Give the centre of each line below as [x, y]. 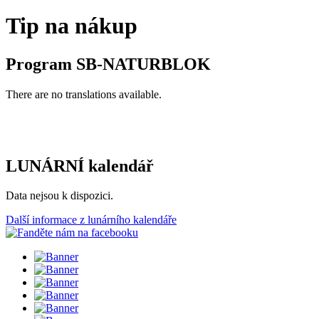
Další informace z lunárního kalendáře [91, 220]
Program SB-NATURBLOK [108, 64]
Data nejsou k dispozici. [59, 196]
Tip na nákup [72, 26]
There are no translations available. [84, 94]
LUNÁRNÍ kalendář [80, 166]
